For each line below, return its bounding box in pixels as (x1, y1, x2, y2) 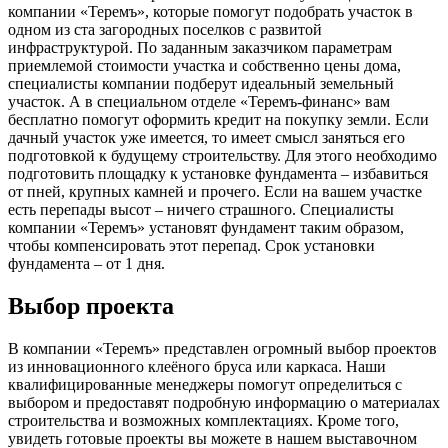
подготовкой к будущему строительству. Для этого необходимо (8, 146, 437, 164)
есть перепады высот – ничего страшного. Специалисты (8, 200, 394, 218)
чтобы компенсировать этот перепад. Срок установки (8, 236, 375, 254)
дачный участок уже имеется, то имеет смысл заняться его (8, 128, 405, 146)
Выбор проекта (8, 292, 174, 319)
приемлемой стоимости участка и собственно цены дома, (8, 56, 401, 74)
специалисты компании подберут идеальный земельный (8, 74, 394, 92)
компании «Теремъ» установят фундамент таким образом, (8, 218, 404, 236)
